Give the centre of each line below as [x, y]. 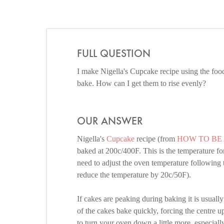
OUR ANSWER [110, 121]
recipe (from [156, 139]
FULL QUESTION [114, 53]
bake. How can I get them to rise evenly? [141, 83]
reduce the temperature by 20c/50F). [134, 175]
